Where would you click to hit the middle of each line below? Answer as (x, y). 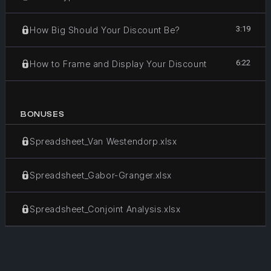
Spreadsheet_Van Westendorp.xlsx (103, 141)
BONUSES (43, 114)
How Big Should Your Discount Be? (105, 30)
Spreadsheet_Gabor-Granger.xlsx (101, 175)
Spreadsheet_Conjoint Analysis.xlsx (105, 209)
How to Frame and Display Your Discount (118, 64)
